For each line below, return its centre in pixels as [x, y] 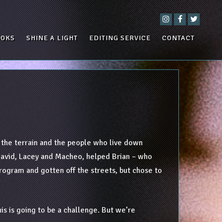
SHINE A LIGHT [52, 38]
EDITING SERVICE [120, 38]
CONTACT [178, 38]
